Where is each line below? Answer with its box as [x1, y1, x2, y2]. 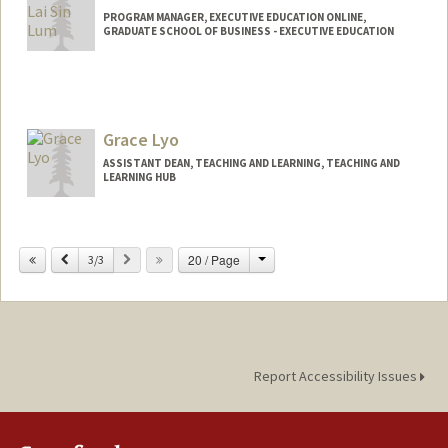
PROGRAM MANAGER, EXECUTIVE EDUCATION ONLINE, [102, 10, 366, 25]
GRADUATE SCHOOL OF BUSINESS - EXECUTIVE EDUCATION [102, 24, 394, 39]
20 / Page [187, 251, 240, 269]
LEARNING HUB [102, 170, 176, 185]
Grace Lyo [102, 128, 179, 152]
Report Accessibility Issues [253, 367, 420, 386]
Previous [67, 251, 111, 267]
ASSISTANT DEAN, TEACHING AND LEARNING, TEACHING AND [102, 156, 400, 171]
